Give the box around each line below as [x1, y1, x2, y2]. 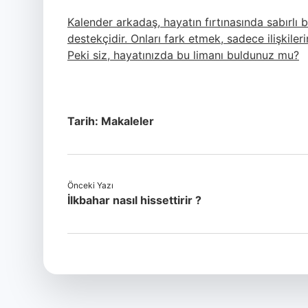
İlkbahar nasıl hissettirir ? [67, 193, 201, 207]
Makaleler [101, 114, 154, 128]
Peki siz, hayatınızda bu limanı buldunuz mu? [67, 48, 299, 62]
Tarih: [67, 114, 101, 128]
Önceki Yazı [67, 180, 113, 190]
